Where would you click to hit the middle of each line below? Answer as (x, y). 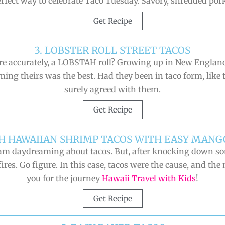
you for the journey (64, 179)
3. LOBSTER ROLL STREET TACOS (113, 50)
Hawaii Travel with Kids (149, 179)
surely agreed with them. (113, 90)
